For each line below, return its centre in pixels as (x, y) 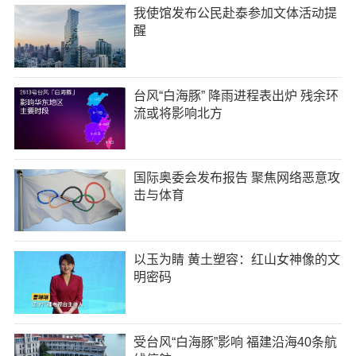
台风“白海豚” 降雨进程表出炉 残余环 (236, 95)
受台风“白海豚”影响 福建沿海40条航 (235, 342)
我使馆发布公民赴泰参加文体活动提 (235, 14)
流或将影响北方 (178, 113)
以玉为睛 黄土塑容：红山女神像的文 (236, 260)
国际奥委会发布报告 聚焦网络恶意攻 (236, 177)
